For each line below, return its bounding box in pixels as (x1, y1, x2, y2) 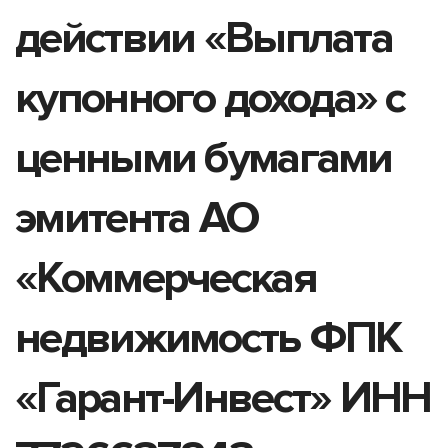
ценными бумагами (15, 130, 392, 185)
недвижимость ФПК (15, 310, 401, 365)
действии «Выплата (15, 10, 393, 65)
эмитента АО (15, 190, 259, 245)
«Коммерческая (15, 250, 316, 305)
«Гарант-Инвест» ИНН (15, 370, 431, 425)
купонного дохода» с (15, 70, 405, 125)
